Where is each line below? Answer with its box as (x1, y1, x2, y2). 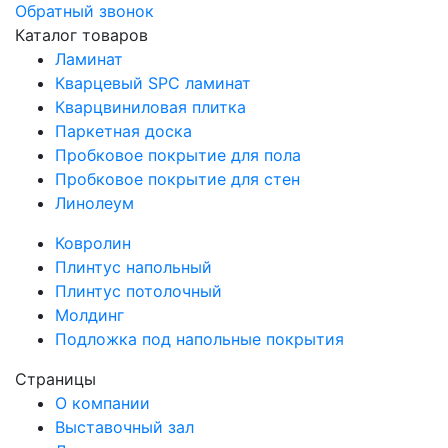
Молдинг (55, 304, 124, 325)
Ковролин (55, 232, 131, 253)
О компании (55, 392, 150, 413)
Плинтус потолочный (55, 280, 222, 301)
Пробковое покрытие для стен (55, 168, 300, 189)
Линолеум (55, 192, 134, 213)
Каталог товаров (15, 24, 148, 45)
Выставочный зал (55, 416, 194, 437)
